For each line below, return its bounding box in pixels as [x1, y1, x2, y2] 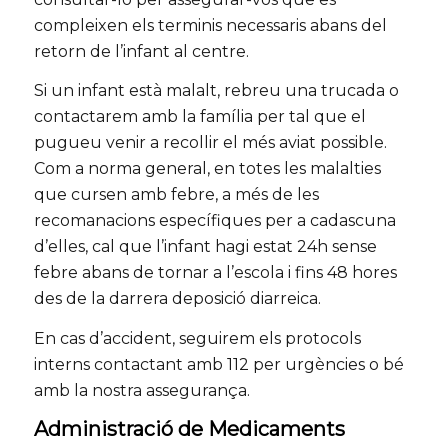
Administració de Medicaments [33, 416, 345, 441]
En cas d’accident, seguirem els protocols [33, 329, 361, 349]
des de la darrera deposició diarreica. [33, 289, 321, 309]
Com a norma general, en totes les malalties [33, 159, 381, 179]
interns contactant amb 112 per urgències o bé [33, 355, 404, 375]
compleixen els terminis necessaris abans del [33, 15, 387, 35]
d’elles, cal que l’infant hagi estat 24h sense [33, 237, 377, 257]
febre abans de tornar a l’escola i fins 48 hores [33, 263, 397, 283]
